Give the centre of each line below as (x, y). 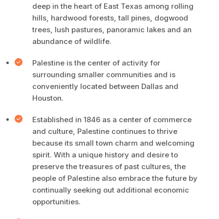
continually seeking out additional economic (111, 190)
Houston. (48, 98)
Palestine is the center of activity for (96, 63)
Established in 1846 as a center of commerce (112, 120)
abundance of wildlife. (72, 41)
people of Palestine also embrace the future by (115, 178)
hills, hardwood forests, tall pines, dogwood (110, 18)
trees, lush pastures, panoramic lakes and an (112, 30)
